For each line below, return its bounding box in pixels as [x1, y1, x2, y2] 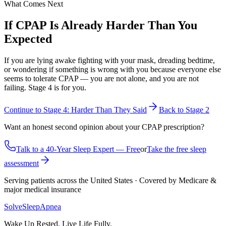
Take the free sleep [147, 145, 206, 154]
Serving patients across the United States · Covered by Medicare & [4, 176, 216, 185]
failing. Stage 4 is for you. [4, 83, 86, 92]
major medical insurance [4, 185, 81, 194]
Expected [4, 32, 52, 46]
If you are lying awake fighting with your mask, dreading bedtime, [4, 56, 215, 65]
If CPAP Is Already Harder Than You [4, 19, 197, 32]
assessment [4, 159, 39, 168]
